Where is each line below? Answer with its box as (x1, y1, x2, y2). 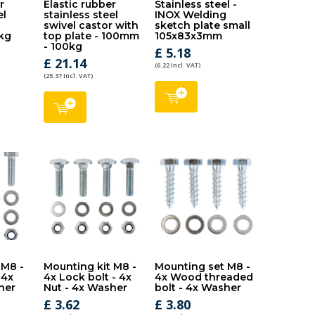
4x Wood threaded (155, 271, 254, 283)
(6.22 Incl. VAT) (155, 60, 201, 70)
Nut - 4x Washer (43, 281, 127, 294)
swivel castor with (43, 19, 139, 32)
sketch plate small (155, 19, 251, 32)
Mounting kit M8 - (43, 260, 136, 273)
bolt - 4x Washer (155, 281, 242, 294)
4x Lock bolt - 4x (43, 271, 131, 283)
